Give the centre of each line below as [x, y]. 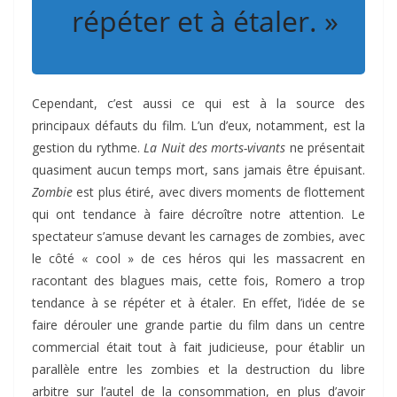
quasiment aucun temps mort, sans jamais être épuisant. [198, 170]
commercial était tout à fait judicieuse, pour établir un [198, 347]
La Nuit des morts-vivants [215, 148]
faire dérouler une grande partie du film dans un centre [198, 325]
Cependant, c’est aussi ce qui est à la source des [198, 104]
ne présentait [325, 148]
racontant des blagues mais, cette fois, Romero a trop [198, 281]
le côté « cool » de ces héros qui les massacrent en [198, 259]
